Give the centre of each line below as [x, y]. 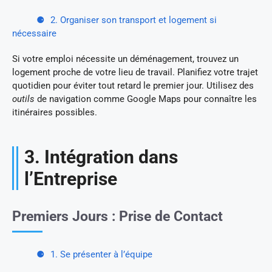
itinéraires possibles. [55, 112]
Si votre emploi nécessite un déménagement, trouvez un [125, 59]
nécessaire [34, 33]
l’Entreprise [71, 178]
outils [23, 99]
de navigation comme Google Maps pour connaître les [146, 99]
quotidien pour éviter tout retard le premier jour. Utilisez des [133, 85]
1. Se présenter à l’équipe [101, 254]
